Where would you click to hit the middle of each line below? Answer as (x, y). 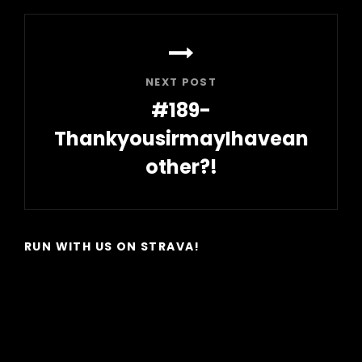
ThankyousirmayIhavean (181, 138)
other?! (181, 166)
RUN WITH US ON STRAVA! (112, 246)
